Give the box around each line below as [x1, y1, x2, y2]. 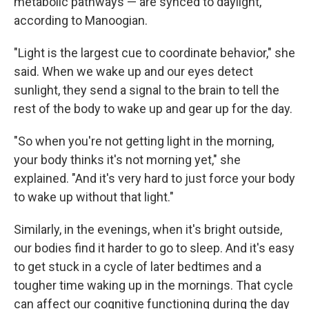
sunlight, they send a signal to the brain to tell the [14, 83, 279, 97]
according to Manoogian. [14, 13, 148, 28]
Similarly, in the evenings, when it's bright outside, [14, 222, 282, 237]
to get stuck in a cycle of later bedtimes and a [14, 259, 261, 274]
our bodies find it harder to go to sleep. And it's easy [14, 241, 295, 255]
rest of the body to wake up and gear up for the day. [14, 101, 292, 116]
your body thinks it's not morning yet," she [14, 152, 241, 167]
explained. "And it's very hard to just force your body [14, 171, 295, 186]
